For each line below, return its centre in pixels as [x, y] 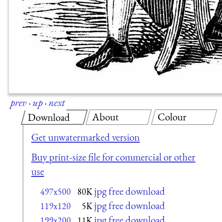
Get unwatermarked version [85, 137]
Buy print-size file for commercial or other [113, 157]
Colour [172, 116]
